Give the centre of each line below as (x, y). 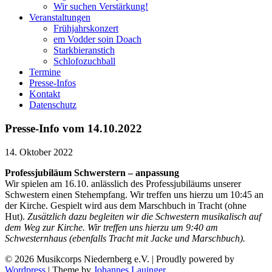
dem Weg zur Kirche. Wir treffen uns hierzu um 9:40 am (111, 227)
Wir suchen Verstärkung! (101, 7)
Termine (45, 72)
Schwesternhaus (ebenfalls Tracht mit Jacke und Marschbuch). (125, 238)
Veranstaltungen (60, 18)
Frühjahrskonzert (86, 29)
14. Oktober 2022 (39, 152)
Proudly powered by (195, 259)
